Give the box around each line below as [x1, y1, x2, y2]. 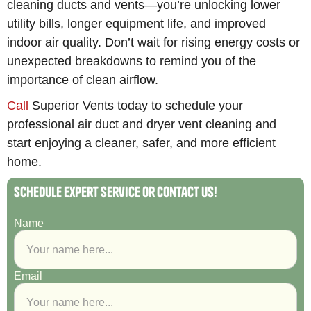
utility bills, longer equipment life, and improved [7, 16, 267, 31]
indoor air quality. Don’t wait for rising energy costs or [7, 35, 301, 50]
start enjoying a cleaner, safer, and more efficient [7, 135, 276, 151]
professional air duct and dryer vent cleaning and [7, 117, 277, 132]
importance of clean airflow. [7, 72, 159, 87]
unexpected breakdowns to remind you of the [7, 53, 257, 69]
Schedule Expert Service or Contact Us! [14, 183, 218, 201]
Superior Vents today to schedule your [32, 98, 244, 113]
